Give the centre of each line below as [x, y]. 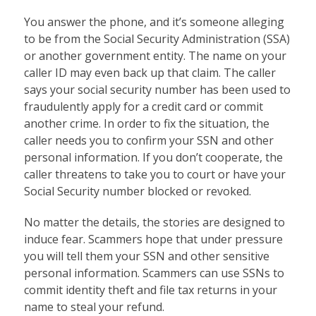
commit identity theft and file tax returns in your [150, 290]
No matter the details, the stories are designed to [154, 223]
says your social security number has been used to [157, 90]
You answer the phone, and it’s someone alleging [154, 22]
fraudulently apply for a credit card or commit [143, 107]
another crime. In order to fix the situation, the [146, 124]
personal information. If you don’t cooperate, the [153, 158]
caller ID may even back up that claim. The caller [150, 73]
